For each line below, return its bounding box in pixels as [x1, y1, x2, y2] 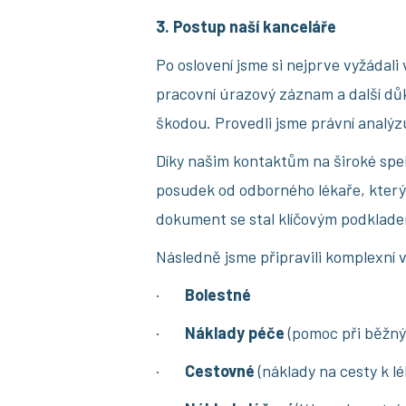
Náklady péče [185, 323, 285, 343]
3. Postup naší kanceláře [156, 16, 336, 36]
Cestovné [185, 361, 255, 381]
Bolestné [185, 285, 251, 304]
